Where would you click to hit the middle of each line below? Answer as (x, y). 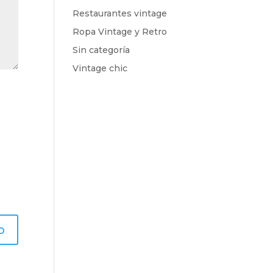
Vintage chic (100, 68)
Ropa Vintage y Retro (120, 31)
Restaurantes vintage (120, 13)
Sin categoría (101, 50)
